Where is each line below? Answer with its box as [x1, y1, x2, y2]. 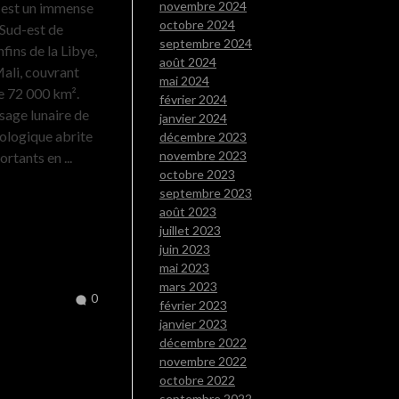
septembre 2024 [159, 36, 252, 52]
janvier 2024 [159, 110, 227, 126]
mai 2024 [159, 73, 209, 89]
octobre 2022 [159, 372, 235, 388]
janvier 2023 [159, 316, 227, 332]
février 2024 [159, 92, 227, 108]
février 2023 [159, 297, 227, 313]
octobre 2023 [159, 167, 235, 183]
